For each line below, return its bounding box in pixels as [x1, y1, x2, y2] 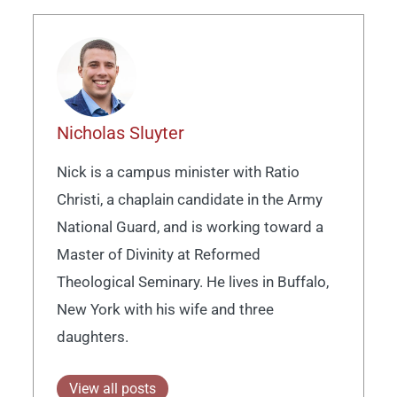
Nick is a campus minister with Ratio [56, 163, 300, 182]
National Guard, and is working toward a [56, 218, 323, 237]
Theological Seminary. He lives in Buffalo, [56, 273, 329, 292]
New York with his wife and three [56, 300, 274, 319]
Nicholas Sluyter [56, 122, 184, 144]
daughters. [56, 328, 128, 346]
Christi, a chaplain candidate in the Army [56, 191, 323, 209]
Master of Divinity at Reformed [56, 245, 261, 264]
